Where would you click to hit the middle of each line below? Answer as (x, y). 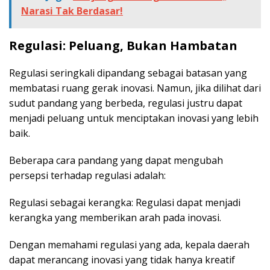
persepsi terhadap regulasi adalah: (87, 176)
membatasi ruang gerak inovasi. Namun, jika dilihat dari (135, 88)
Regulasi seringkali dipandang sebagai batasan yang (128, 73)
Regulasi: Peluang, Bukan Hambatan (123, 46)
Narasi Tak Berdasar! (72, 11)
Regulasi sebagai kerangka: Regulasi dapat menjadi (125, 203)
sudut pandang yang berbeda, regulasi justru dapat (126, 103)
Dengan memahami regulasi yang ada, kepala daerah (129, 245)
